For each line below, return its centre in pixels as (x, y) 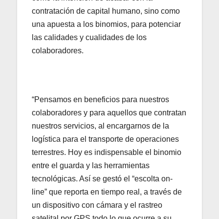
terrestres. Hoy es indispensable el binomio (107, 152)
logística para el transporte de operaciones (105, 139)
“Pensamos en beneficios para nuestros (100, 99)
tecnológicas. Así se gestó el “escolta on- (102, 178)
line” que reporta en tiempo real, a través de (107, 192)
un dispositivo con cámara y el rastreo (97, 205)
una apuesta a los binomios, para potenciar (106, 24)
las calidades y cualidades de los (89, 37)
